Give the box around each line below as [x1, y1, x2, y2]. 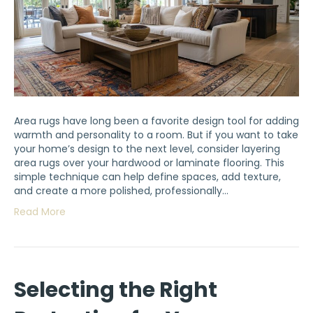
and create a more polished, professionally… [14, 184, 228, 198]
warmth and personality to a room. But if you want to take [14, 128, 298, 143]
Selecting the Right [14, 275, 217, 305]
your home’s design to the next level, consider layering [14, 142, 280, 156]
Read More [14, 205, 66, 219]
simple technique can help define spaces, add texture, [14, 170, 281, 184]
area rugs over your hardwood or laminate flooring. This [14, 156, 284, 170]
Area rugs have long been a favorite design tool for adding [14, 114, 299, 129]
